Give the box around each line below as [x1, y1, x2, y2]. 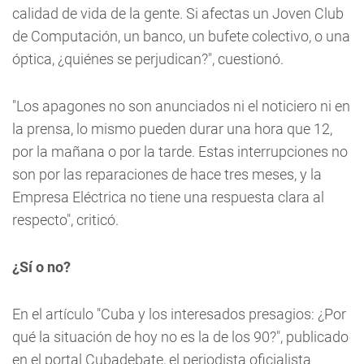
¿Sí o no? [12, 258, 71, 275]
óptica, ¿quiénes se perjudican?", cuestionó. [12, 50, 284, 67]
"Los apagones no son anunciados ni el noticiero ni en [12, 97, 350, 115]
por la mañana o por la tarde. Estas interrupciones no [12, 143, 348, 160]
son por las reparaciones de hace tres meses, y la [12, 166, 322, 183]
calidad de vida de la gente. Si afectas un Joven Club [12, 5, 344, 22]
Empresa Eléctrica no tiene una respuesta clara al [12, 188, 324, 206]
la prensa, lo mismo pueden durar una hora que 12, [12, 120, 332, 137]
